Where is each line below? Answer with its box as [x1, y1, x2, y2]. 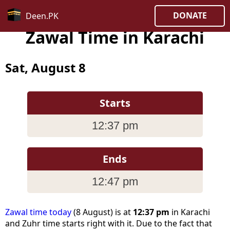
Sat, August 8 [5, 59, 86, 76]
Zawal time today [5, 206, 71, 218]
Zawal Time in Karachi [26, 26, 204, 48]
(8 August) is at [71, 206, 133, 218]
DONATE [172, 10, 207, 21]
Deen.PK [26, 10, 59, 22]
